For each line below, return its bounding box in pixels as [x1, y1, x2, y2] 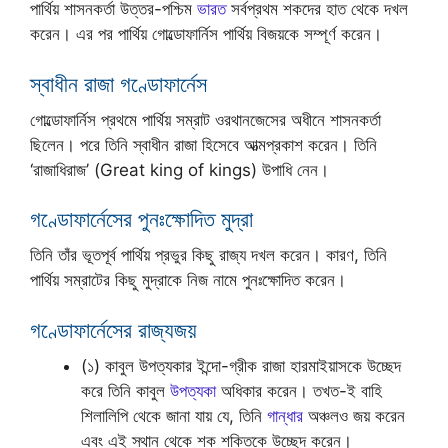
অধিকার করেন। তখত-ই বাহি [216, 380, 382, 401]
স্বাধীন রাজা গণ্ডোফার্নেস [30, 70, 207, 97]
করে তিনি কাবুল [81, 380, 170, 401]
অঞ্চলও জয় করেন [303, 405, 405, 426]
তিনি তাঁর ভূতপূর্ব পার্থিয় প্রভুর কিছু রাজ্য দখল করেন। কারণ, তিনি [30, 245, 387, 266]
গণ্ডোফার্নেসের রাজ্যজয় [30, 316, 197, 343]
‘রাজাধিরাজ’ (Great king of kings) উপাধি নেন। [30, 159, 329, 180]
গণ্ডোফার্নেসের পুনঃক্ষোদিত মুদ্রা [30, 206, 253, 233]
